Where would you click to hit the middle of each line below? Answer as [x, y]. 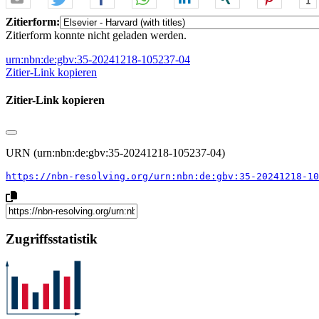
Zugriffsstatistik [52, 239]
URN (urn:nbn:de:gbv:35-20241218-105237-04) [115, 152]
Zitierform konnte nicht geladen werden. [96, 35]
